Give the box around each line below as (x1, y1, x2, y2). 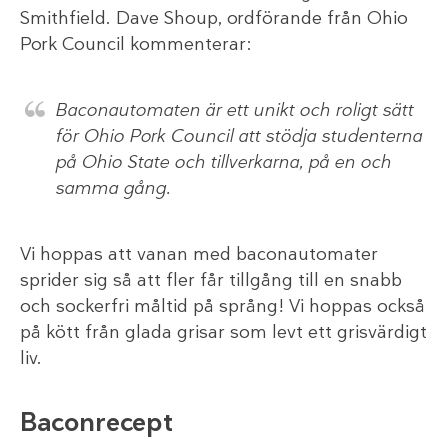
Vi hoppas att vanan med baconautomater (20, 241, 378, 266)
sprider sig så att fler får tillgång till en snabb (20, 267, 402, 292)
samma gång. (55, 175, 170, 200)
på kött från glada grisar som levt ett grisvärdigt (20, 319, 427, 344)
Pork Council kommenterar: (20, 31, 251, 56)
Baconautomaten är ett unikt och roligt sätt (55, 97, 413, 122)
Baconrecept (20, 404, 173, 439)
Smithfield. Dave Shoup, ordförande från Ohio (20, 5, 408, 30)
